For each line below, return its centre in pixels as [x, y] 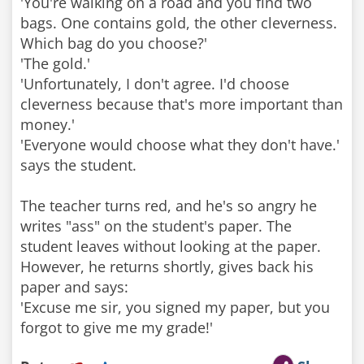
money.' [48, 124]
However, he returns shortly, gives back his [167, 266]
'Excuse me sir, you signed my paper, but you [175, 307]
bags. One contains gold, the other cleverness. [179, 23]
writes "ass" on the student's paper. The [156, 226]
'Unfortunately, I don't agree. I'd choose [155, 84]
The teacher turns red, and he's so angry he [169, 206]
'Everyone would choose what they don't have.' [180, 145]
